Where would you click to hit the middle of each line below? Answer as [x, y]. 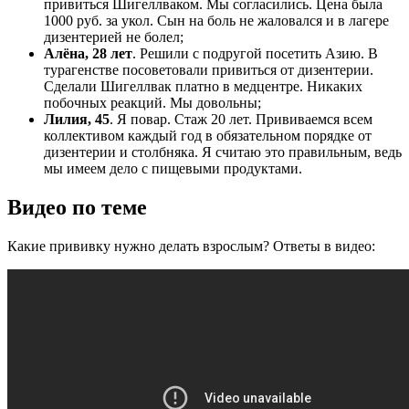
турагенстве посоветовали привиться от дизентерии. [209, 69]
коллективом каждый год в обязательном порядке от [208, 135]
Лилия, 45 [77, 119]
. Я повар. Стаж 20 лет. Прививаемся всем [241, 119]
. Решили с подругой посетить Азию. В [255, 53]
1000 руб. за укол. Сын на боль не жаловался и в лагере [216, 20]
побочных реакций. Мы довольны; [152, 102]
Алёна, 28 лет [88, 53]
